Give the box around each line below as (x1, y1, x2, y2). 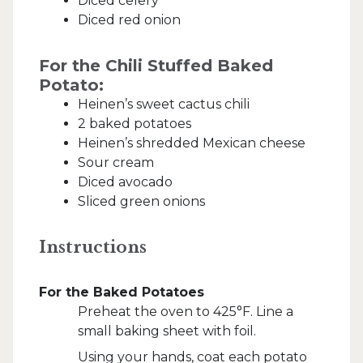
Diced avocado (78, 173, 173, 190)
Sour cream (78, 154, 154, 170)
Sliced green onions (78, 193, 205, 209)
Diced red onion (78, 11, 181, 28)
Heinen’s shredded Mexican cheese (78, 135, 305, 151)
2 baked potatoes (78, 115, 191, 131)
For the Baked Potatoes (39, 284, 204, 300)
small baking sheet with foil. (78, 322, 256, 339)
